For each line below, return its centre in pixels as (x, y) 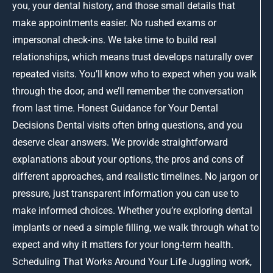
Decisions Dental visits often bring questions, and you (127, 126)
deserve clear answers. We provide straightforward (120, 143)
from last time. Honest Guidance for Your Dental (115, 108)
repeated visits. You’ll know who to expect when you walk (134, 74)
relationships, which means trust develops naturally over (133, 57)
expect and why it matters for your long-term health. (123, 245)
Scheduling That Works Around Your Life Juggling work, (132, 262)
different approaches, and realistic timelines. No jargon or (135, 177)
